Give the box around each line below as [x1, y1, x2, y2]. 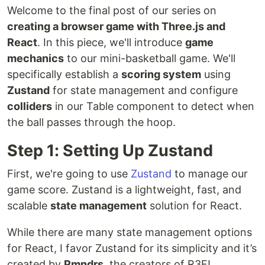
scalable [7, 199, 50, 212]
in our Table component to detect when [52, 100, 254, 113]
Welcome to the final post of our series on [7, 4, 216, 17]
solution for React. [147, 199, 242, 212]
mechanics [7, 52, 64, 65]
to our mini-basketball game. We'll [64, 52, 235, 65]
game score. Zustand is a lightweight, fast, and [7, 183, 241, 196]
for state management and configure [50, 84, 238, 97]
